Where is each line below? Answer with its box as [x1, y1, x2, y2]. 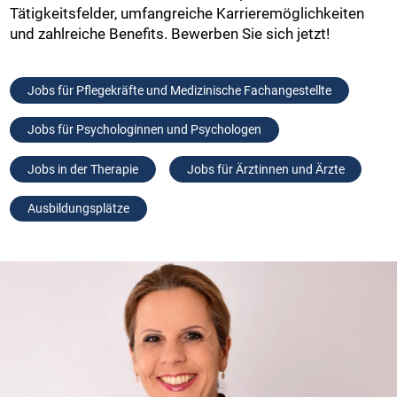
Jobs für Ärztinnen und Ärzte [186, 161, 345, 176]
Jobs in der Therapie [27, 161, 138, 176]
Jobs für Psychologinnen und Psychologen [27, 122, 261, 137]
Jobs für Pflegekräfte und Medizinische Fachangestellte [27, 82, 331, 97]
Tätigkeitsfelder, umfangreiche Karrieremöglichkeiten [10, 4, 365, 22]
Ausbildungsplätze [27, 201, 129, 216]
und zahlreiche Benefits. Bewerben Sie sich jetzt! [10, 24, 334, 43]
